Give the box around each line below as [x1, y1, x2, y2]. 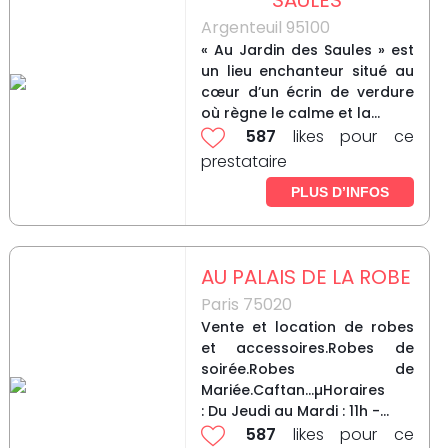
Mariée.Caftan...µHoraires [200, 380, 385, 401]
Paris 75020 [200, 293, 292, 317]
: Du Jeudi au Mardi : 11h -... [200, 401, 389, 422]
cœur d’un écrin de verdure [200, 82, 414, 103]
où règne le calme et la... [200, 103, 380, 124]
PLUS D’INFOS [290, 184, 389, 201]
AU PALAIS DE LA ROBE [200, 263, 411, 292]
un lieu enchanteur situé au [200, 61, 414, 82]
